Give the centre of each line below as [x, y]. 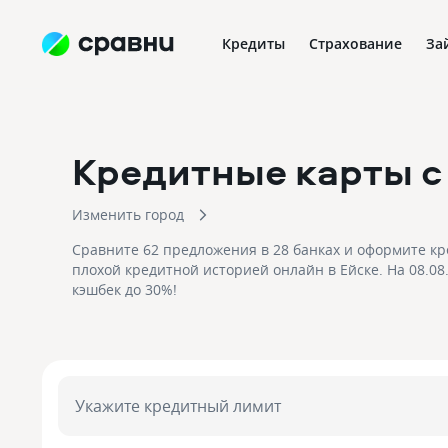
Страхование [355, 43]
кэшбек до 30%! [124, 289]
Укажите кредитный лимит [178, 406]
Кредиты [253, 43]
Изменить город [128, 214]
